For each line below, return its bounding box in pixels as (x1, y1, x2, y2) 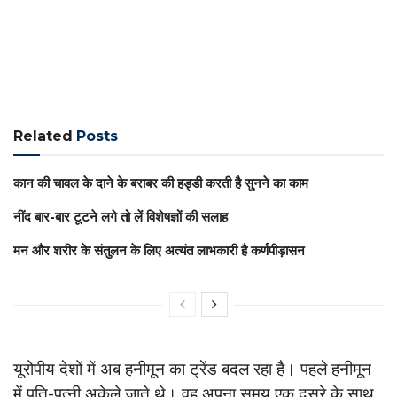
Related (13, 127, 73, 144)
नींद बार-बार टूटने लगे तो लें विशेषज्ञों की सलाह (13, 207, 228, 225)
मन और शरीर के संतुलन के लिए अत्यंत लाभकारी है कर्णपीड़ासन (13, 241, 305, 259)
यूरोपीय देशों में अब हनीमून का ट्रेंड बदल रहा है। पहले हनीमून (13, 359, 371, 380)
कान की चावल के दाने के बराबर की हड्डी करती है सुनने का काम (13, 174, 308, 191)
